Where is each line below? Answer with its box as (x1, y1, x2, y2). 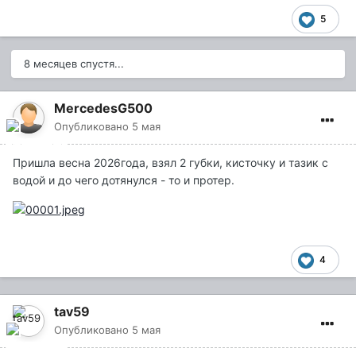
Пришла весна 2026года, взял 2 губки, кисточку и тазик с (13, 155, 328, 169)
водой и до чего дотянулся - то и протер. (13, 172, 234, 187)
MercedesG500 (54, 99, 153, 116)
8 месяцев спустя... (24, 56, 124, 70)
